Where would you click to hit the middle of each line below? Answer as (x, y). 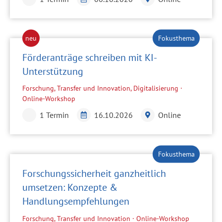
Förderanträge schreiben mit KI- (90, 57)
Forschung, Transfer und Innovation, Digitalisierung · (102, 88)
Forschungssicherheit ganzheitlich (94, 174)
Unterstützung (53, 71)
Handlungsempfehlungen (76, 201)
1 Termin (54, 115)
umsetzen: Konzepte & (70, 188)
